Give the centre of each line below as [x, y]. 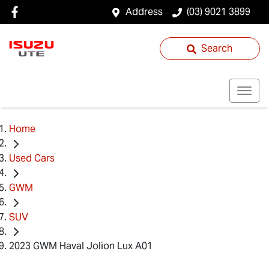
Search [217, 48]
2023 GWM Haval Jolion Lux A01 [81, 246]
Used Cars [32, 158]
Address [144, 12]
